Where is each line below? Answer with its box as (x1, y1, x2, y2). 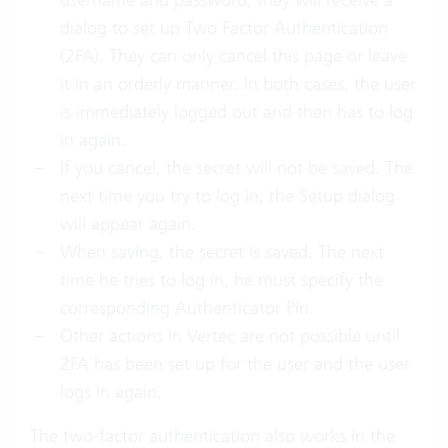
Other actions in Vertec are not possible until (60, 324, 400, 347)
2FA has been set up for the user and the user (60, 352, 410, 375)
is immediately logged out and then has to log (60, 100, 413, 123)
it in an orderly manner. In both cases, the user (60, 72, 416, 95)
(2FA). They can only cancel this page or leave (60, 44, 407, 67)
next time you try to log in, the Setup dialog (60, 184, 395, 207)
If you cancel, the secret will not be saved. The (60, 156, 413, 179)
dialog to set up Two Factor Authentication (60, 16, 388, 39)
